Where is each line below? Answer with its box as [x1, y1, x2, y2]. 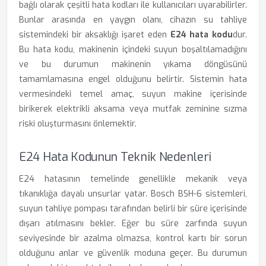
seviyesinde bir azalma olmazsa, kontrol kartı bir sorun [19, 233, 247, 244]
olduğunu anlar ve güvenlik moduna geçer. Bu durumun [19, 248, 247, 259]
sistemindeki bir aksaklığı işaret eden [19, 29, 170, 40]
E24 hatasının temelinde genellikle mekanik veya [19, 173, 247, 185]
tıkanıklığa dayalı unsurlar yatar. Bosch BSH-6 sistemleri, [19, 188, 247, 199]
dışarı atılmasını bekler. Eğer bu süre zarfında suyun [19, 218, 247, 229]
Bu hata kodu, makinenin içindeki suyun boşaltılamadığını [19, 44, 247, 55]
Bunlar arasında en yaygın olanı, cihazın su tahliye [19, 14, 247, 26]
